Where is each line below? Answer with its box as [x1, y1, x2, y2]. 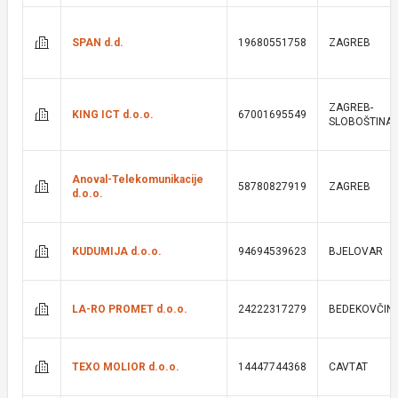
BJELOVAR [329, 245, 383, 258]
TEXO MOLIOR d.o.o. [72, 361, 179, 373]
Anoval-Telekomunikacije [72, 173, 203, 186]
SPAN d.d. [72, 36, 123, 49]
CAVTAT [329, 361, 368, 373]
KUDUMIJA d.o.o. [72, 245, 162, 258]
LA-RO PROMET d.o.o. [72, 303, 187, 315]
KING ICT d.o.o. [72, 108, 154, 121]
